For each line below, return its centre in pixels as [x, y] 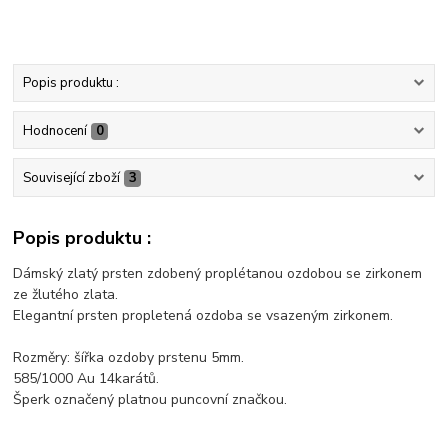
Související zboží [71, 177]
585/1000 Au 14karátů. [86, 379]
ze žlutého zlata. [66, 295]
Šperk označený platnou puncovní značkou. [150, 400]
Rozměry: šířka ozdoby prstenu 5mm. [129, 358]
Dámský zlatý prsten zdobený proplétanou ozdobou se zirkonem [218, 274]
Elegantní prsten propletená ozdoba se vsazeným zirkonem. [203, 316]
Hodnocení [54, 130]
